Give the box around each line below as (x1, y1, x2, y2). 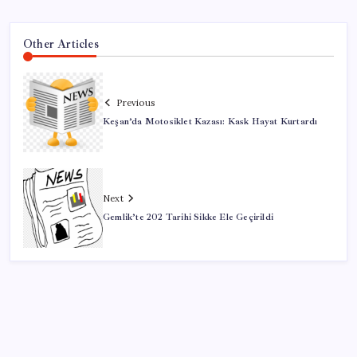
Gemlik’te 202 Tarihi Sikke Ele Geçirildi (103, 210, 273, 223)
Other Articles (23, 36, 99, 51)
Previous (116, 96, 155, 108)
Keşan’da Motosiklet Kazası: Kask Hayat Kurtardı (103, 115, 318, 127)
